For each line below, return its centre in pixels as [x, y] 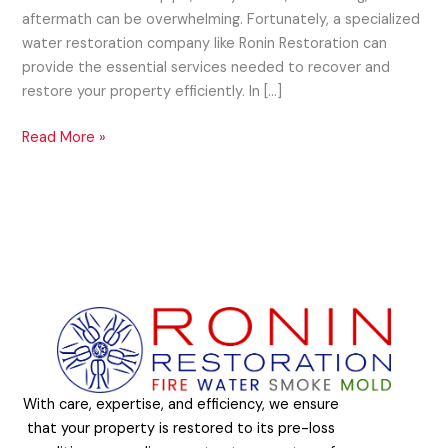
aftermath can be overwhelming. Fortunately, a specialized [221, 20]
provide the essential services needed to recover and [206, 68]
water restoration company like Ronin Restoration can [205, 44]
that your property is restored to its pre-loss [180, 428]
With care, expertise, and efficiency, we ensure [180, 404]
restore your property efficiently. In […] [152, 92]
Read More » [64, 138]
